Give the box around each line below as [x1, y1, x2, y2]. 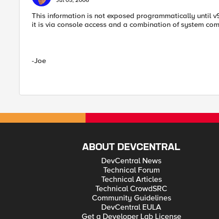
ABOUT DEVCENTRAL [82, 143, 181, 152]
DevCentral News [101, 156, 162, 166]
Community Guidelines [91, 193, 171, 203]
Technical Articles [101, 175, 162, 184]
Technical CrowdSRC [95, 184, 168, 194]
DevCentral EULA [101, 202, 162, 212]
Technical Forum [103, 165, 160, 175]
